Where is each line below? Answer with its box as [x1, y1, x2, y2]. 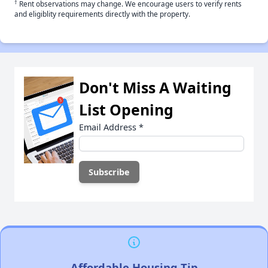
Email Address [79, 121, 139, 133]
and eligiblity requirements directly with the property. [14, 9, 190, 19]
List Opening [79, 99, 173, 120]
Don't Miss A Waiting [79, 77, 232, 98]
